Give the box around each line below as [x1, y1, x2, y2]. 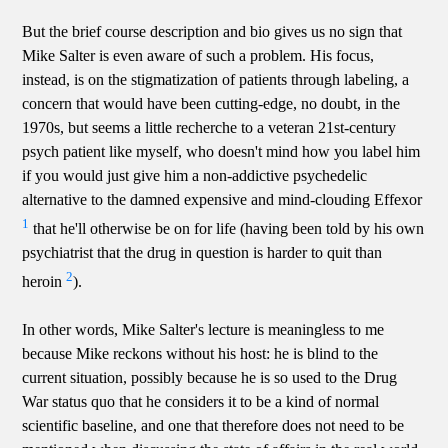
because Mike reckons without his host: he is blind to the [22, 345, 379, 363]
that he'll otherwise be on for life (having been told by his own [29, 219, 425, 237]
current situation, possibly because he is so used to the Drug [22, 369, 398, 387]
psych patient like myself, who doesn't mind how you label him [22, 142, 421, 160]
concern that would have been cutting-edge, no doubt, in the [22, 94, 401, 112]
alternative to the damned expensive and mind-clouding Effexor [22, 190, 423, 208]
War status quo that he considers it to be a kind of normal [22, 393, 380, 411]
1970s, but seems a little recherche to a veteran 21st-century [22, 118, 397, 136]
